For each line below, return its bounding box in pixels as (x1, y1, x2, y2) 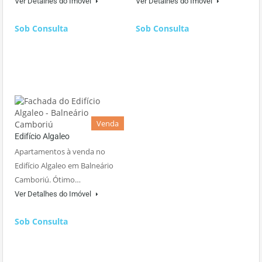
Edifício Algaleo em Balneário (15, 160, 113, 171)
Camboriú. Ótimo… (15, 174, 81, 185)
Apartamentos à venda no (15, 146, 105, 157)
